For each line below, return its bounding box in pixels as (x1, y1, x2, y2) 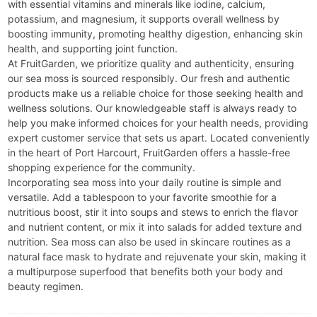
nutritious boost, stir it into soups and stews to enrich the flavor (7, 206, 298, 219)
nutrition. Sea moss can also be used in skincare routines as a (7, 236, 291, 248)
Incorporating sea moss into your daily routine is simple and (7, 176, 282, 189)
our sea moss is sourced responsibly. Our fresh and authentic (7, 72, 290, 85)
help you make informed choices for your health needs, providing (7, 117, 309, 129)
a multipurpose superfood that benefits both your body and (7, 265, 283, 278)
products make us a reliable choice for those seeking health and (7, 87, 304, 100)
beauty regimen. (7, 280, 83, 293)
